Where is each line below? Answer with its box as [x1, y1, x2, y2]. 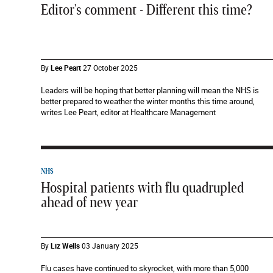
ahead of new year [41, 196, 138, 210]
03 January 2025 [82, 241, 138, 250]
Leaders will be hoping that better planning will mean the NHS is [41, 85, 259, 96]
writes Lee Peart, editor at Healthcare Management [41, 107, 216, 118]
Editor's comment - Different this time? [41, 3, 252, 18]
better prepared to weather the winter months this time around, [41, 96, 255, 107]
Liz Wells [51, 241, 80, 250]
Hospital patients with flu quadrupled [41, 181, 244, 196]
